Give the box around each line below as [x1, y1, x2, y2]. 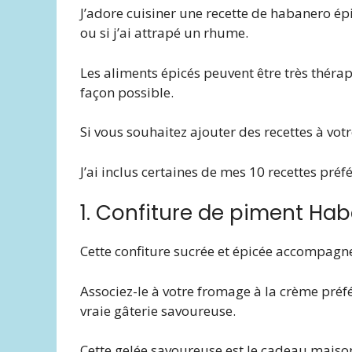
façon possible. [80, 82, 174, 101]
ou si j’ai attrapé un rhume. [80, 24, 248, 42]
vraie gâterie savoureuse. [80, 301, 236, 320]
